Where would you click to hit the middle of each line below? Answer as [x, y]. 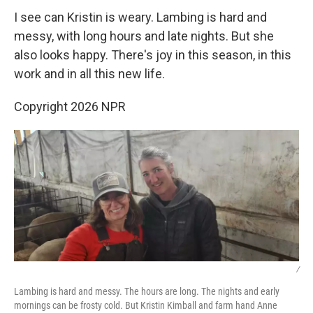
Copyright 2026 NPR [70, 106]
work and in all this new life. [89, 73]
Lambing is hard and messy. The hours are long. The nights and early [147, 292]
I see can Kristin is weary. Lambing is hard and [140, 17]
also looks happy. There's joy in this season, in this [153, 54]
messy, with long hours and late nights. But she [144, 36]
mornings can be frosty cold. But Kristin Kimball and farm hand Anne [146, 306]
